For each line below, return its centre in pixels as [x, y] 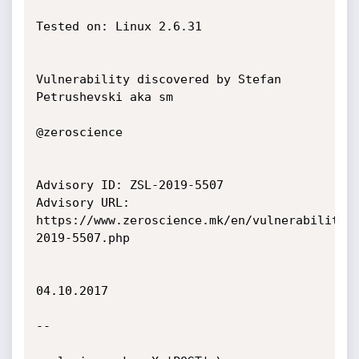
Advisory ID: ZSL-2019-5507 [129, 185]
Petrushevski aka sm [104, 97]
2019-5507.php [83, 238]
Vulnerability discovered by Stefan [158, 79]
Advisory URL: [83, 203]
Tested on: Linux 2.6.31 [119, 26]
